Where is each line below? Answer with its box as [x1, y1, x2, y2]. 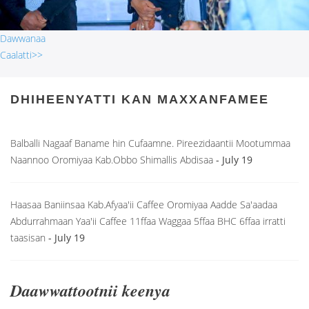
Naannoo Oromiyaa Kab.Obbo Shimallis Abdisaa [10, 154, 216, 167]
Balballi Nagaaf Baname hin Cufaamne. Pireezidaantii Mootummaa [10, 137, 290, 150]
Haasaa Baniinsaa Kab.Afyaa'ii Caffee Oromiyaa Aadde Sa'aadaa [10, 199, 277, 212]
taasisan [10, 232, 48, 245]
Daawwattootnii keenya [10, 279, 170, 303]
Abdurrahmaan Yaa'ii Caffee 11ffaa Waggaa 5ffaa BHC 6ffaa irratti [10, 215, 286, 228]
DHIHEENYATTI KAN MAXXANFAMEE [10, 92, 269, 107]
